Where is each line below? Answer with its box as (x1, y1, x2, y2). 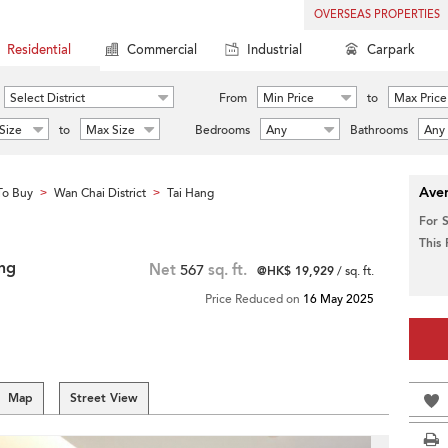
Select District (10, 90, 85, 106)
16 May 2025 (303, 291, 374, 307)
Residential (7, 41, 71, 59)
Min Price (263, 90, 314, 106)
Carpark (367, 41, 415, 59)
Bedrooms (195, 122, 250, 138)
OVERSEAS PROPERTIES (314, 7, 440, 22)
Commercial (127, 41, 197, 59)
